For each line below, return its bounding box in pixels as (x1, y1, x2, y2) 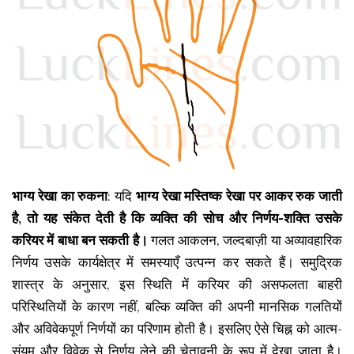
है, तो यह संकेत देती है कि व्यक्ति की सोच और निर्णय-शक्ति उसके (12, 211, 342, 227)
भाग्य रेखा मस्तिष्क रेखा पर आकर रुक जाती (135, 189, 342, 205)
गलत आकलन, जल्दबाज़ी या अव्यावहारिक (147, 233, 342, 249)
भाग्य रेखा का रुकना (12, 189, 108, 205)
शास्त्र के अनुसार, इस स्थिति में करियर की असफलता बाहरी (12, 277, 342, 293)
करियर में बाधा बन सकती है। (12, 233, 148, 249)
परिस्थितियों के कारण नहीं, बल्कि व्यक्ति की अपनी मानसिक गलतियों (12, 299, 342, 315)
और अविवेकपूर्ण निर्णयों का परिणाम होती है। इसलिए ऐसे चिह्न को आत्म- (12, 322, 342, 337)
